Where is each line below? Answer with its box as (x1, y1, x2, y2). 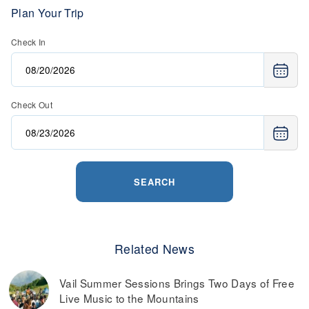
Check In (11, 36, 46, 48)
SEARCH (134, 175, 175, 189)
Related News (114, 240, 195, 258)
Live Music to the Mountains (59, 290, 199, 306)
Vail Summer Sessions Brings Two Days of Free (59, 275, 295, 291)
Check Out (11, 99, 52, 111)
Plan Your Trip (11, 5, 84, 21)
